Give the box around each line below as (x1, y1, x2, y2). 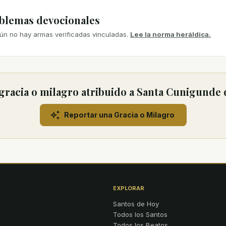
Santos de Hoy (113, 199, 159, 208)
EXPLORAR (113, 184, 144, 192)
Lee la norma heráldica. (130, 30, 211, 38)
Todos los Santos (113, 210, 167, 218)
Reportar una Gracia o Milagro (64, 110, 175, 120)
